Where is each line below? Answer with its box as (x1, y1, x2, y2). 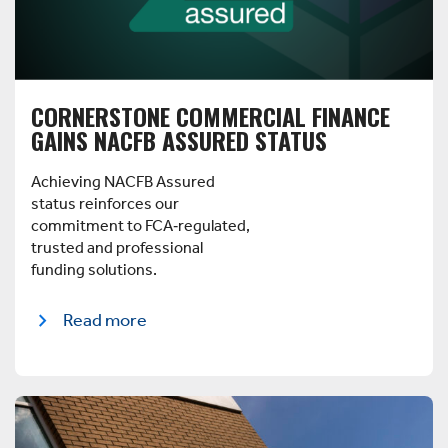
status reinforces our (31, 188, 179, 220)
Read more (63, 303, 147, 338)
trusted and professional (31, 232, 203, 264)
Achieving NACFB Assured (31, 166, 215, 198)
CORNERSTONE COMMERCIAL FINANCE (31, 97, 390, 134)
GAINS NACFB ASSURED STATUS (31, 121, 327, 158)
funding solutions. (31, 254, 157, 286)
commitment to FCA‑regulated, (31, 210, 250, 242)
